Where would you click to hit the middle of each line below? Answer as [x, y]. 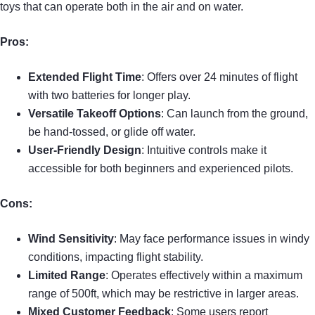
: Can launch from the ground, [234, 114]
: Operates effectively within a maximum [204, 276]
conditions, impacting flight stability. [116, 257]
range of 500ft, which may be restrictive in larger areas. [163, 294]
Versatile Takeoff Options [95, 114]
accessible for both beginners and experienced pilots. [161, 169]
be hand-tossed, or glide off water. [112, 132]
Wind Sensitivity [71, 239]
